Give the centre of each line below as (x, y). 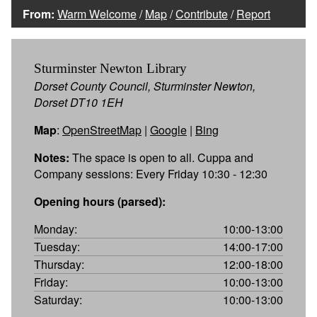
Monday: (56, 229)
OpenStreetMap (102, 129)
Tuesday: (57, 246)
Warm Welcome (97, 13)
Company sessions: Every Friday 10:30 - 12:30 (151, 173)
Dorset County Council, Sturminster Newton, (145, 86)
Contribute (202, 13)
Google (168, 129)
